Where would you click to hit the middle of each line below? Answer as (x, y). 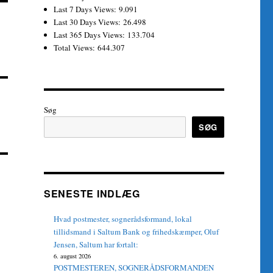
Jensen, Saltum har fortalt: (96, 244)
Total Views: (76, 48)
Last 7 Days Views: (87, 9)
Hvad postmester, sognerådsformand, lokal (123, 219)
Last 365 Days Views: (91, 35)
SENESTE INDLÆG (92, 193)
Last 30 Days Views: (89, 22)
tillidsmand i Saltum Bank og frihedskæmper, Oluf (136, 232)
